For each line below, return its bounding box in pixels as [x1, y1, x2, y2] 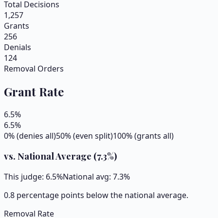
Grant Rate [4, 83, 64, 99]
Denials [4, 41, 31, 53]
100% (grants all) [113, 130, 174, 141]
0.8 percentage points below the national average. [4, 190, 188, 201]
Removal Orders [4, 63, 64, 74]
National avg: [63, 171, 113, 182]
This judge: [4, 171, 46, 182]
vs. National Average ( [4, 150, 97, 163]
